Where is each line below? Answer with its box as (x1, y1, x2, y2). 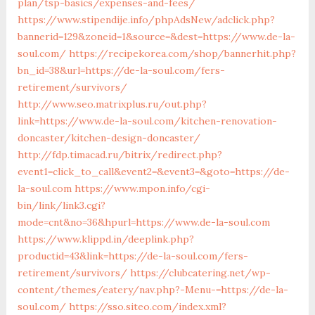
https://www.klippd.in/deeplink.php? (17, 232, 194, 245)
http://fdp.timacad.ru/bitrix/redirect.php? (17, 148, 222, 161)
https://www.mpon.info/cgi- (74, 181, 210, 195)
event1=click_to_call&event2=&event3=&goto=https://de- (17, 165, 290, 178)
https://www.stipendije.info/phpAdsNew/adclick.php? (17, 13, 275, 26)
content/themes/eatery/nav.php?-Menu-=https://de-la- (17, 283, 288, 296)
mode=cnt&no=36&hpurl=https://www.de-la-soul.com (17, 215, 270, 229)
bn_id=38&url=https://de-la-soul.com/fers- (17, 63, 225, 77)
